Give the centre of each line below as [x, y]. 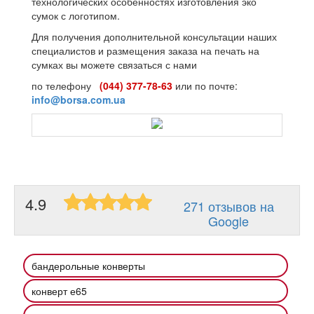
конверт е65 [59, 291]
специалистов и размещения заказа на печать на [145, 51]
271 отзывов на [228, 206]
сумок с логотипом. [76, 16]
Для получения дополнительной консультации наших [154, 37]
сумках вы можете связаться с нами [114, 65]
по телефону [66, 86]
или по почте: [205, 86]
